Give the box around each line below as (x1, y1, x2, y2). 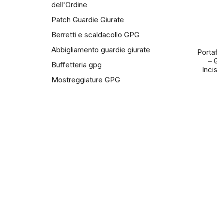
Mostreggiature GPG (51, 75, 120, 85)
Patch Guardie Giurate (51, 15, 124, 25)
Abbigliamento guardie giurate (51, 45, 150, 55)
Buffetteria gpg (51, 60, 102, 70)
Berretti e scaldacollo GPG (51, 30, 139, 40)
